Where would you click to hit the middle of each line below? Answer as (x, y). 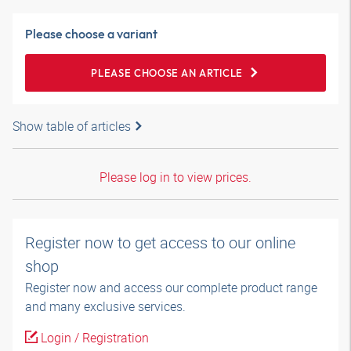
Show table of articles (72, 126)
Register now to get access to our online (160, 242)
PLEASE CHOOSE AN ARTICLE (167, 73)
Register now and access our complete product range (171, 288)
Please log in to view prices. (175, 177)
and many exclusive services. (105, 306)
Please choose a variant (91, 34)
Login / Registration (93, 338)
